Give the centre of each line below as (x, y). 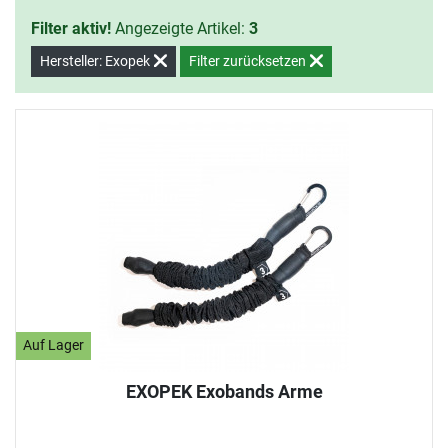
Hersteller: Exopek (96, 60)
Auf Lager (54, 346)
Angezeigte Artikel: (180, 28)
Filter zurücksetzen (249, 60)
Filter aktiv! (71, 28)
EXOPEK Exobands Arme (224, 391)
